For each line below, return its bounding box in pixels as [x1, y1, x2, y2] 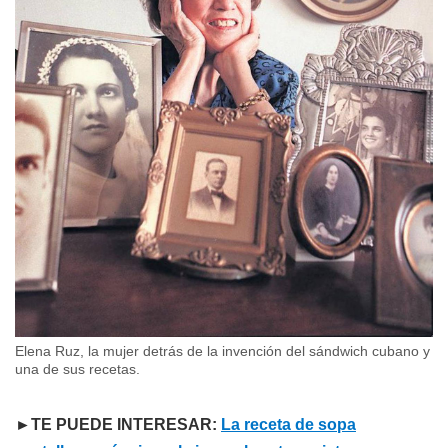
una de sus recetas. [15, 360, 140, 377]
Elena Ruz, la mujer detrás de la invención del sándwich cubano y [15, 342, 430, 359]
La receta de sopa [221, 415, 356, 433]
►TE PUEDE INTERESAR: [15, 415, 221, 433]
